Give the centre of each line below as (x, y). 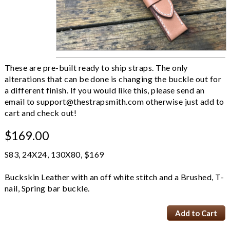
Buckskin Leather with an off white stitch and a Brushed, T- (114, 177)
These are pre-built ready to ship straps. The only (96, 68)
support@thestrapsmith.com (90, 102)
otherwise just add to (184, 102)
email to (21, 102)
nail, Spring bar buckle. (47, 188)
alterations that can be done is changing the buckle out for (113, 79)
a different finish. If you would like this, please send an (104, 90)
